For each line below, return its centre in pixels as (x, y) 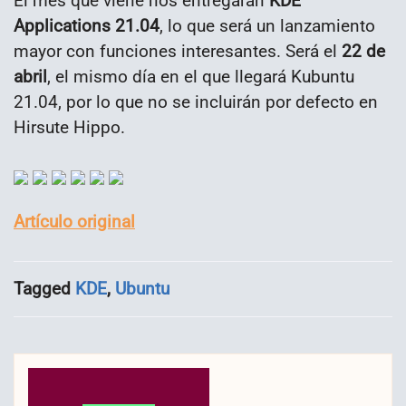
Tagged (44, 288)
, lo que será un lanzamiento (267, 26)
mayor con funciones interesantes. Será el (178, 52)
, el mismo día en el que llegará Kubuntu (201, 77)
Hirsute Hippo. (69, 128)
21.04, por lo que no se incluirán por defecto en (196, 102)
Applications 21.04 (87, 26)
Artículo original (74, 222)
